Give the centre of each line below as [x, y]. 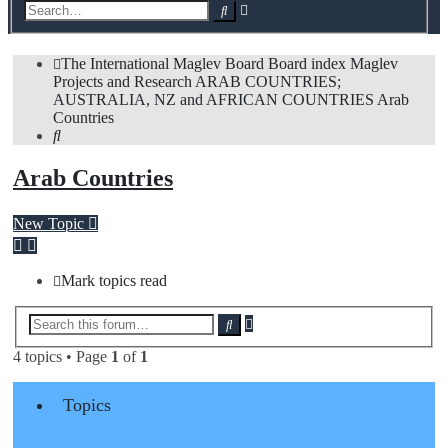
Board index [307, 64]
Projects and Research [122, 82]
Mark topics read [114, 281]
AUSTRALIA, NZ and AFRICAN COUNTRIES [213, 100]
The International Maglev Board [162, 64]
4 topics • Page [62, 356]
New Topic [48, 224]
